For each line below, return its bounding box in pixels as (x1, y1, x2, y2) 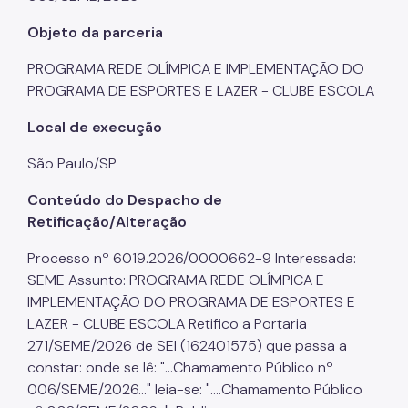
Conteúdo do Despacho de (27, 189, 222, 209)
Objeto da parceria (27, 22, 163, 42)
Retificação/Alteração (27, 211, 187, 231)
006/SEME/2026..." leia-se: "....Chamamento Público (27, 379, 362, 399)
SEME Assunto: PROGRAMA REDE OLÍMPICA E (27, 270, 324, 290)
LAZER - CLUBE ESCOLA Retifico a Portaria (27, 313, 307, 333)
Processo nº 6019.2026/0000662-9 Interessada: (27, 248, 356, 268)
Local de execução (27, 117, 162, 137)
